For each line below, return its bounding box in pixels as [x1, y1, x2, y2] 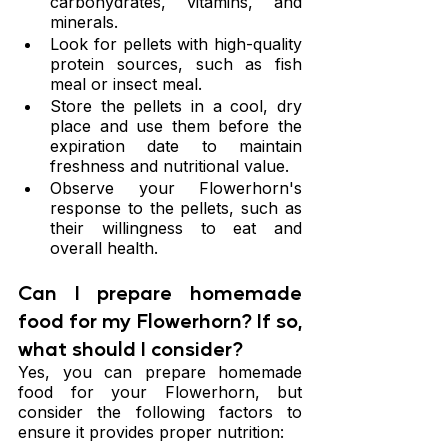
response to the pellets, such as [50, 198, 302, 219]
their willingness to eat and [50, 218, 302, 239]
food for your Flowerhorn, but [18, 382, 302, 403]
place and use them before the [50, 116, 302, 137]
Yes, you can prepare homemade [18, 362, 302, 383]
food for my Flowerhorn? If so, [18, 307, 302, 334]
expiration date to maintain [50, 136, 302, 157]
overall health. [50, 238, 158, 259]
